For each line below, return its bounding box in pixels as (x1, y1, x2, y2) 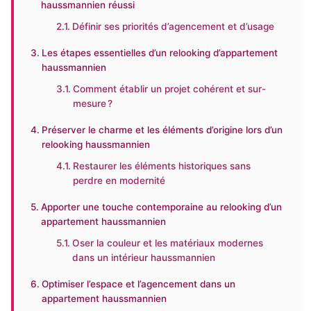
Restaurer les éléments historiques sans (73, 160, 251, 171)
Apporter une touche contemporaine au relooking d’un (40, 201, 282, 212)
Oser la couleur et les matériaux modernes (72, 237, 264, 249)
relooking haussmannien (41, 139, 150, 150)
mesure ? (73, 98, 113, 109)
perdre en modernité (73, 175, 166, 186)
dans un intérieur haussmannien (72, 252, 216, 263)
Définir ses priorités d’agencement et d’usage (72, 21, 275, 32)
